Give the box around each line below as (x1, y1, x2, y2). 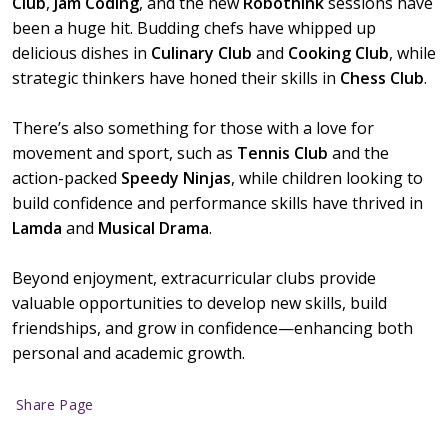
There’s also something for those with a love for (12, 117, 374, 139)
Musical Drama (98, 217, 209, 239)
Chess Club (340, 67, 424, 89)
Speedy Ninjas (121, 167, 231, 189)
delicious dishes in (12, 42, 151, 64)
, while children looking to (231, 167, 423, 189)
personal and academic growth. (12, 342, 245, 364)
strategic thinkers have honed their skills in (12, 67, 340, 89)
